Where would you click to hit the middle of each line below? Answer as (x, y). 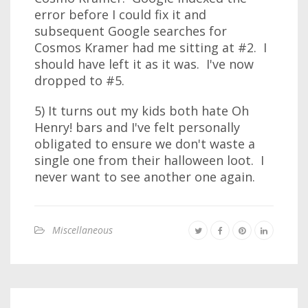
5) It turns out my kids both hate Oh (142, 111)
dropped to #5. (79, 80)
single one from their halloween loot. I (149, 160)
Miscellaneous (82, 230)
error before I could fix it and (120, 14)
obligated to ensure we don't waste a (145, 144)
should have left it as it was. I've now (144, 64)
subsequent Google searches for (131, 31)
